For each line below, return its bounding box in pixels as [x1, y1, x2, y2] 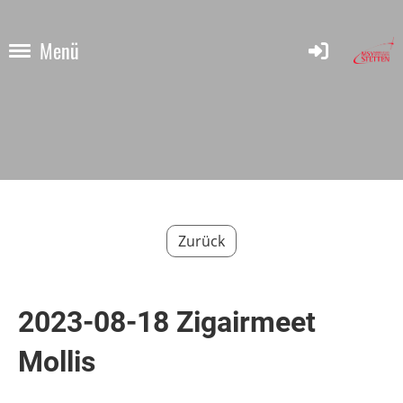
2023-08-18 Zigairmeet [18, 305, 316, 339]
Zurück [178, 231, 225, 251]
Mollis [18, 345, 95, 379]
